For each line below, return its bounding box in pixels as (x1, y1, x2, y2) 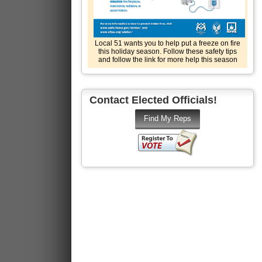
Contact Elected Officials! (89, 94, 217, 106)
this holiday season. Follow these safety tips (98, 47, 237, 56)
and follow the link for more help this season (98, 56, 237, 64)
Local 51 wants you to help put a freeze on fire (95, 39, 240, 48)
